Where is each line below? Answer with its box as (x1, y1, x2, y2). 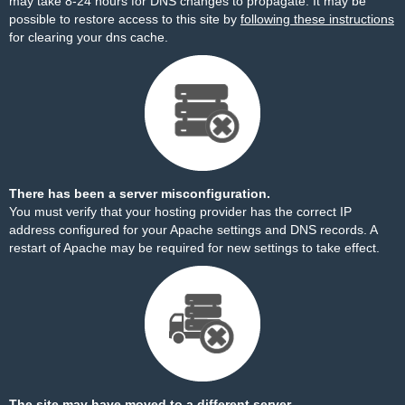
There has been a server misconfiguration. (9, 186, 270, 201)
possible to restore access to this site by (9, 12, 240, 26)
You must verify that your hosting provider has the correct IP (9, 204, 352, 219)
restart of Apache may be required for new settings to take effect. (9, 240, 380, 255)
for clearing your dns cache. (9, 30, 168, 44)
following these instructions (240, 12, 394, 26)
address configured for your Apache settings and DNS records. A (9, 222, 377, 237)
